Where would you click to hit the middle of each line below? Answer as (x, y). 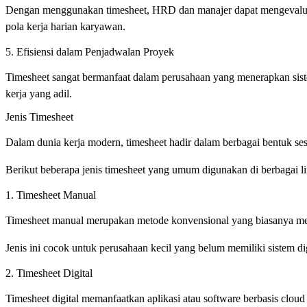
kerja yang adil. (40, 93)
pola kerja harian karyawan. (67, 26)
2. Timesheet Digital (49, 273)
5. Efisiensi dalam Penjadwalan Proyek (90, 51)
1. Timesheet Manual (51, 195)
